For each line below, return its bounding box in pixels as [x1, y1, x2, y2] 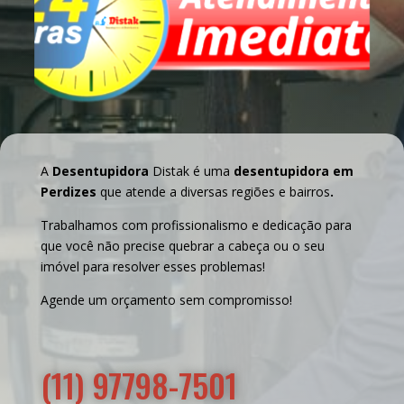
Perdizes [40, 182, 96, 200]
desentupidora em [233, 161, 353, 179]
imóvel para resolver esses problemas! [40, 257, 265, 275]
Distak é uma [148, 161, 234, 179]
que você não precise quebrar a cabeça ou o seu [40, 236, 325, 254]
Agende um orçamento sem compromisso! [40, 290, 292, 308]
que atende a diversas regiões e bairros [96, 182, 330, 200]
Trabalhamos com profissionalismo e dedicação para [40, 216, 352, 234]
